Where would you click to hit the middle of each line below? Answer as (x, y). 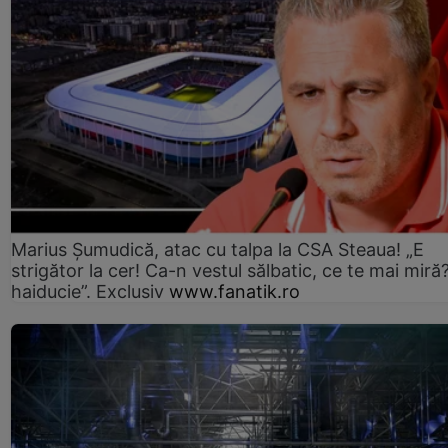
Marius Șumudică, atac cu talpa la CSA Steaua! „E (217, 250)
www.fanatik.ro (234, 292)
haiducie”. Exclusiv (87, 292)
